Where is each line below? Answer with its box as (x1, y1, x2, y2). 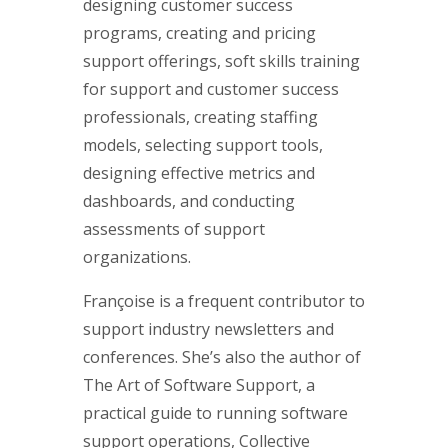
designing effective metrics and (83, 162, 315, 185)
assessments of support (83, 218, 265, 241)
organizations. (83, 246, 191, 269)
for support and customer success (83, 78, 339, 101)
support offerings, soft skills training (83, 50, 360, 73)
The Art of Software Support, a (83, 374, 315, 397)
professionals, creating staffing (83, 106, 318, 129)
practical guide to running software (83, 402, 348, 425)
